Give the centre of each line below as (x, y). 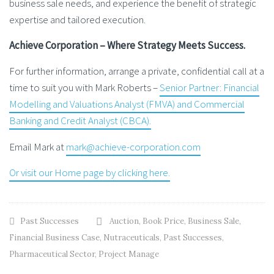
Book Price (163, 221)
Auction (124, 221)
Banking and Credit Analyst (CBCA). (80, 121)
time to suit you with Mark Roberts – (84, 88)
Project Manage (129, 254)
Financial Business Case (54, 237)
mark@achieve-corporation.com (133, 146)
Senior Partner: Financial (209, 88)
